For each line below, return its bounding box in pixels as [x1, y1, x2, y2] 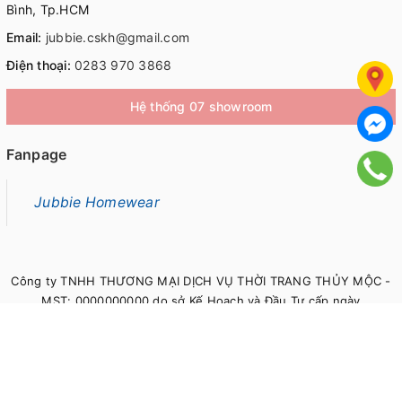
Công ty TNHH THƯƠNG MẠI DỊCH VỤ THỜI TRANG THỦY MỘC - [11, 273, 391, 288]
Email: [6, 29, 42, 45]
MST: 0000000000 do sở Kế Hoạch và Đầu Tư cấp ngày [41, 293, 361, 308]
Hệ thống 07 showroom [129, 98, 273, 114]
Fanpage [6, 144, 67, 163]
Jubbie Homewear [34, 193, 160, 211]
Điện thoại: [6, 57, 71, 73]
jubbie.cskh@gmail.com [45, 29, 189, 45]
